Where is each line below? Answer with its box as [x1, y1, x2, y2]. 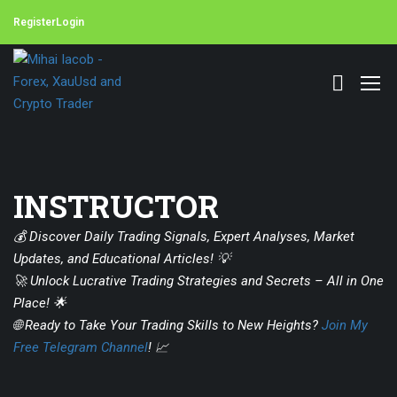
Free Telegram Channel [13, 339, 148, 355]
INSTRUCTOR [13, 185, 219, 226]
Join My [322, 317, 368, 333]
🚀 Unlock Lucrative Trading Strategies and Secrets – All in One [13, 273, 384, 289]
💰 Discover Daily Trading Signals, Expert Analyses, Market [13, 229, 354, 245]
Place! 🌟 [13, 295, 66, 311]
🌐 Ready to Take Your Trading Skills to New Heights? [13, 317, 322, 333]
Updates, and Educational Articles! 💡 [13, 251, 230, 267]
